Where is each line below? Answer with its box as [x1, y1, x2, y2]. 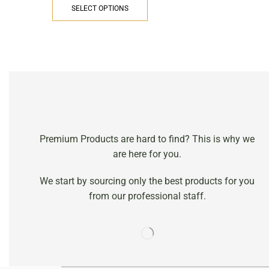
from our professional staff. [88, 190, 206, 202]
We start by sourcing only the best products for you [40, 175, 255, 187]
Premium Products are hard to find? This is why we [40, 133, 255, 145]
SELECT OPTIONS [71, 4, 128, 13]
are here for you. [113, 148, 182, 160]
